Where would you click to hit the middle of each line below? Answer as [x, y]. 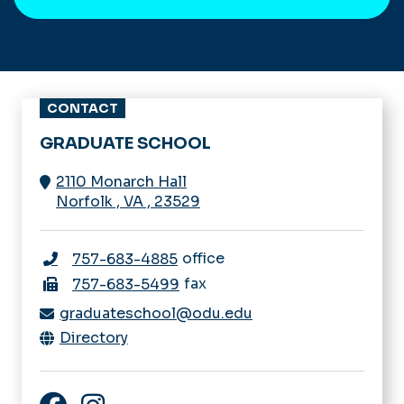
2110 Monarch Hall [121, 181]
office [203, 258]
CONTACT [83, 108]
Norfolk [84, 201]
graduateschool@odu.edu [156, 313]
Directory [94, 337]
